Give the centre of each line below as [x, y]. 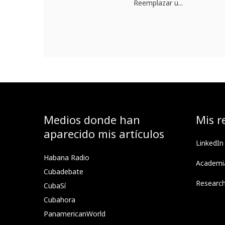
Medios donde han [92, 120]
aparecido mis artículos [104, 134]
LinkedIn [209, 143]
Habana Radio [67, 158]
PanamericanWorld [75, 214]
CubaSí [55, 186]
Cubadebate [64, 172]
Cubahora [60, 200]
